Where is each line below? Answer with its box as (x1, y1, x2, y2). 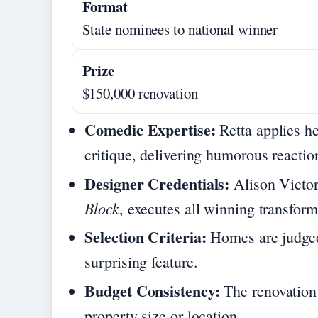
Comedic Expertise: (84, 118, 216, 142)
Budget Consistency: (84, 278, 220, 302)
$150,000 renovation (82, 82, 198, 103)
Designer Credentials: (84, 171, 230, 195)
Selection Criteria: (84, 225, 207, 249)
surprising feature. (84, 251, 198, 273)
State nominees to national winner (82, 18, 278, 39)
